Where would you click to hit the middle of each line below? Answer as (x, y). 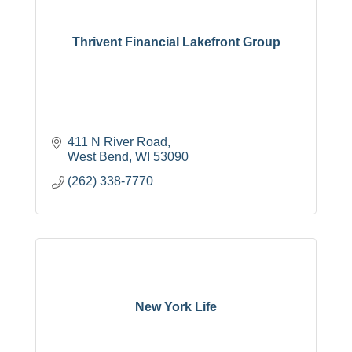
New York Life (176, 307)
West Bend (98, 156)
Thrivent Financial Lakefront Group (176, 42)
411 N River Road (117, 141)
